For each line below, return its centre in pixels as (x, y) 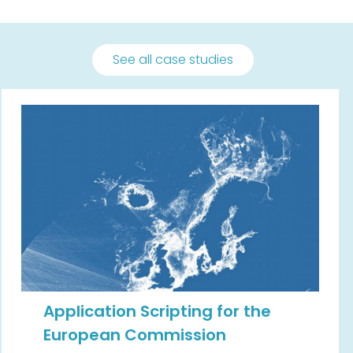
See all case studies (173, 60)
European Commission (135, 335)
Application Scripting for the (158, 312)
